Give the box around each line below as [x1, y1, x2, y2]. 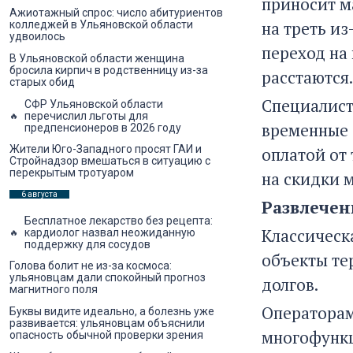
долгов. [262, 273, 318, 295]
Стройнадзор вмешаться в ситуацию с [9, 154, 210, 168]
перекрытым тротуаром [9, 166, 134, 180]
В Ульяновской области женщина [9, 51, 184, 65]
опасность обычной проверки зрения [9, 328, 203, 341]
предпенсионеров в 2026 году [24, 121, 181, 134]
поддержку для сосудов [24, 237, 150, 251]
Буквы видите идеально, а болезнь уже [9, 304, 214, 318]
